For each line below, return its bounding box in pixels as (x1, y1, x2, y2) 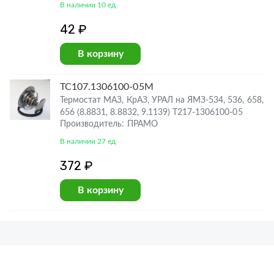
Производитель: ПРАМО (60, 120, 158, 128)
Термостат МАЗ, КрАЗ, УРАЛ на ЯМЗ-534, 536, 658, (60, 96, 264, 105)
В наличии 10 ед (60, 1, 116, 9)
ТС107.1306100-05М (60, 82, 154, 92)
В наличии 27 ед (60, 138, 116, 145)
